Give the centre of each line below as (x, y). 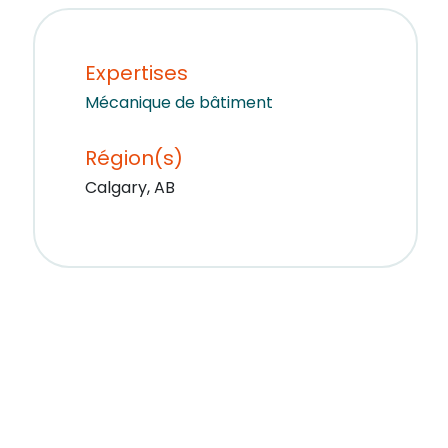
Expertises (136, 72)
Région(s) (133, 157)
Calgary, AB (129, 187)
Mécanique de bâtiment (178, 102)
